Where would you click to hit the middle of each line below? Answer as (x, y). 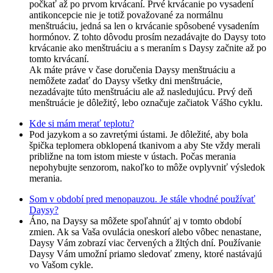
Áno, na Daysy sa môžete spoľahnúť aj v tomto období (135, 221)
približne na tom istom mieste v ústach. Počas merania (133, 157)
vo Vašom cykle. (61, 265)
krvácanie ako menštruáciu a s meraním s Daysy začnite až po (148, 48)
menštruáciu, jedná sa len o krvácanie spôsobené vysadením (144, 26)
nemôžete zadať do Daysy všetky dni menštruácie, (126, 81)
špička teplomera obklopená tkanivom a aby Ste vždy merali (145, 146)
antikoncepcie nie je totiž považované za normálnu (126, 15)
